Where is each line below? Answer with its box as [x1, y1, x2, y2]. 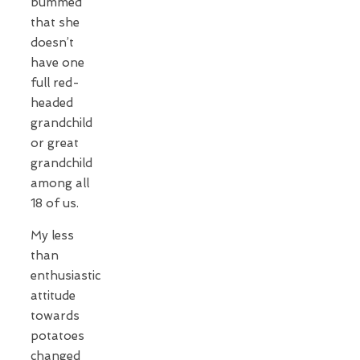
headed [31, 95, 73, 110]
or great [31, 135, 79, 150]
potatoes [31, 328, 84, 343]
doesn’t [31, 35, 74, 50]
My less [31, 227, 74, 243]
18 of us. [31, 195, 82, 211]
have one [31, 55, 84, 70]
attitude [31, 288, 76, 303]
